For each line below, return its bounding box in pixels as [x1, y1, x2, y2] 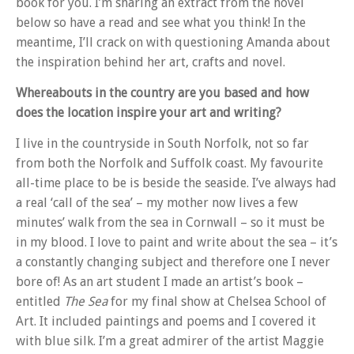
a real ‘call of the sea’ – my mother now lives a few [16, 195, 298, 211]
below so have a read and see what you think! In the [16, 14, 306, 30]
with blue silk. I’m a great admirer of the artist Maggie [16, 333, 324, 349]
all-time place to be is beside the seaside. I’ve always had [16, 175, 337, 191]
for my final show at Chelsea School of [107, 294, 326, 310]
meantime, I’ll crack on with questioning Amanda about [16, 34, 330, 50]
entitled [16, 294, 64, 310]
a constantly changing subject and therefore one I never [16, 254, 330, 270]
